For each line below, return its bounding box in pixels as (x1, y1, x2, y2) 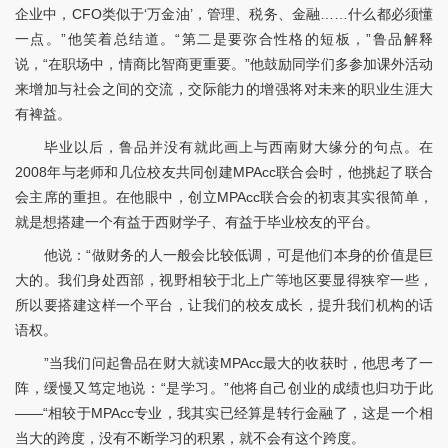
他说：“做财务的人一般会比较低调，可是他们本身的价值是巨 (43, 247, 433, 264)
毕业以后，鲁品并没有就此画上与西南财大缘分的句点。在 (43, 139, 433, 156)
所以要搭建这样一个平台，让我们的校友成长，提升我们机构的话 (15, 297, 433, 314)
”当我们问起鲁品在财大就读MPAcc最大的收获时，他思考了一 (43, 355, 433, 372)
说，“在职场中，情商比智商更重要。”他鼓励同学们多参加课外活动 (15, 56, 433, 73)
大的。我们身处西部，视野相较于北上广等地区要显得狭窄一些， (15, 272, 433, 289)
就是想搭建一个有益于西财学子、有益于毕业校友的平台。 (15, 214, 379, 231)
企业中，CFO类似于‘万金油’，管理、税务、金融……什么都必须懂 (15, 6, 433, 23)
